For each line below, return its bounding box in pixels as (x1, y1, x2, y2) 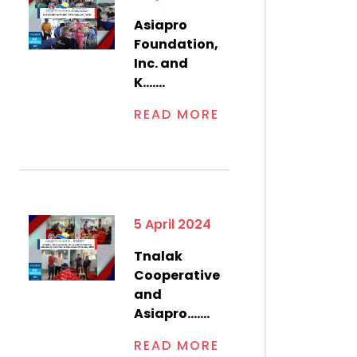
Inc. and (134, 53, 188, 73)
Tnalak (134, 246, 182, 265)
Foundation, (134, 34, 218, 53)
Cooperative (134, 265, 220, 284)
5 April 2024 (134, 214, 211, 233)
